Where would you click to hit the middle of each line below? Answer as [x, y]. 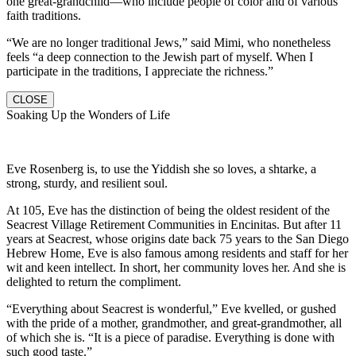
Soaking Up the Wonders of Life [88, 114]
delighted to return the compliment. [94, 281]
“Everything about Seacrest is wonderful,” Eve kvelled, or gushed [171, 308]
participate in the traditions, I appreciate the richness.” [140, 71]
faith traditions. [44, 15]
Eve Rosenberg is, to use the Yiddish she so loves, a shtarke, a [161, 168]
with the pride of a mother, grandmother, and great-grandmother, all [174, 323]
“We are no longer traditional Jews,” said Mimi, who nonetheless [168, 42]
